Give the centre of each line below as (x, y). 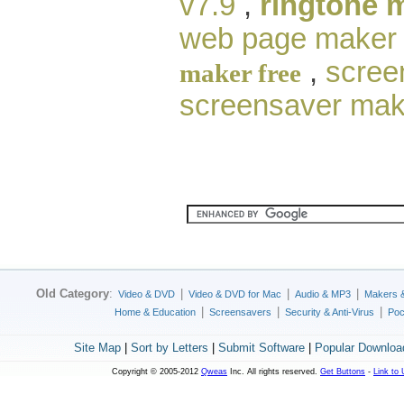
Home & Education (155, 312)
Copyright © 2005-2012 (156, 372)
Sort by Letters (169, 348)
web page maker (288, 38)
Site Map (97, 348)
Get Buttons (343, 372)
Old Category (73, 294)
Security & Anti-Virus (330, 312)
